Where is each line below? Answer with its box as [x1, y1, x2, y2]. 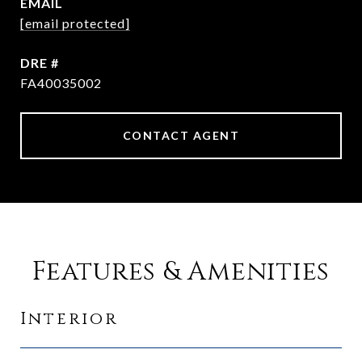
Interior [20, 308, 118, 330]
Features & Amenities [32, 255, 330, 289]
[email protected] [20, 15, 130, 31]
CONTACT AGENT [122, 128, 240, 142]
